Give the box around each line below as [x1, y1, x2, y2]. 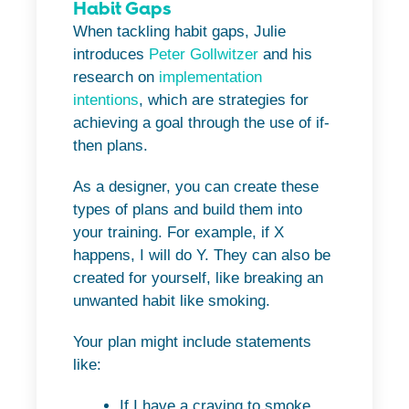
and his [258, 46, 312, 64]
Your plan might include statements [73, 333, 311, 351]
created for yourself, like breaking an [73, 269, 323, 288]
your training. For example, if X [73, 224, 284, 242]
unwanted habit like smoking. [73, 292, 270, 310]
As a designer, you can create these [73, 178, 319, 196]
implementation [159, 68, 262, 87]
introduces [73, 46, 149, 64]
